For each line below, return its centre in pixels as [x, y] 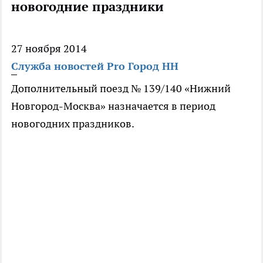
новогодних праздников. [73, 124]
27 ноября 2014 [49, 49]
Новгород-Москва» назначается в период [113, 106]
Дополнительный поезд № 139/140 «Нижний [121, 89]
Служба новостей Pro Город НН [95, 66]
